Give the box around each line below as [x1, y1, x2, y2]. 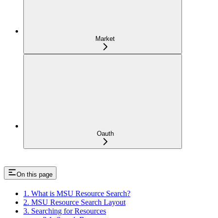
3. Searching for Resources [23, 206, 106, 215]
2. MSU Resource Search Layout [23, 198, 126, 206]
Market [95, 35, 115, 43]
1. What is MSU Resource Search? [23, 189, 130, 198]
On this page [17, 171, 53, 179]
